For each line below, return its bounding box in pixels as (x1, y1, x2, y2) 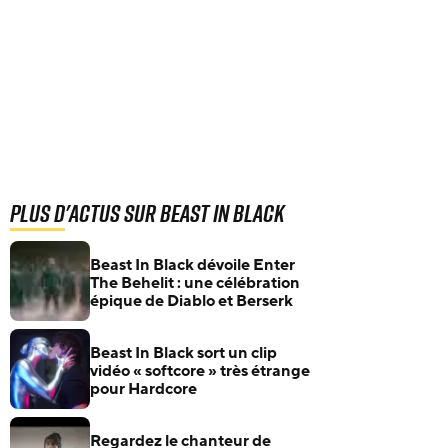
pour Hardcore (90, 378, 197, 400)
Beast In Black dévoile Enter (90, 254, 295, 276)
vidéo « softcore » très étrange (90, 360, 310, 382)
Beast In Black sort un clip (90, 342, 277, 364)
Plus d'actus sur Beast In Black (10, 196, 284, 230)
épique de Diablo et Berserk (90, 290, 293, 312)
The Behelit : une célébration (90, 272, 300, 294)
